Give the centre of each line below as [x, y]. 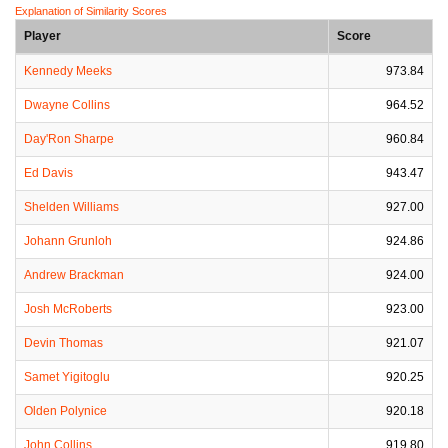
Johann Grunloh [68, 241]
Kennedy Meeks [68, 71]
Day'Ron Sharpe [69, 139]
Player [42, 36]
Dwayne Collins [67, 105]
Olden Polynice [65, 411]
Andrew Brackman [74, 275]
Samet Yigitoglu [67, 377]
